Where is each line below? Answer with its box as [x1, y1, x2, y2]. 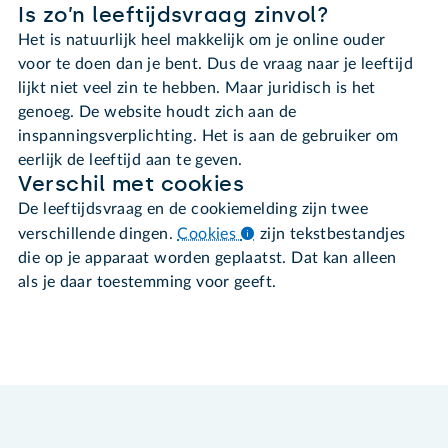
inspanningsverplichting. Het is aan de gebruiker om [18, 128, 399, 145]
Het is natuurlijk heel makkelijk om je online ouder [18, 32, 386, 49]
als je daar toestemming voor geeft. [18, 274, 277, 291]
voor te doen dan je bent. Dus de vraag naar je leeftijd [18, 56, 414, 73]
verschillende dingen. [18, 226, 178, 243]
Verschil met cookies [18, 171, 245, 198]
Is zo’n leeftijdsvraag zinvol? [18, 2, 330, 29]
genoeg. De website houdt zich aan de [18, 104, 297, 121]
